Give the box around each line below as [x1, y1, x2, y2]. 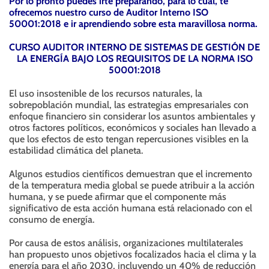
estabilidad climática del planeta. [9, 145, 143, 156]
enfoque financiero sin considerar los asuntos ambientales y [9, 110, 255, 122]
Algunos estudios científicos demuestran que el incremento [9, 168, 252, 180]
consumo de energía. [9, 214, 94, 225]
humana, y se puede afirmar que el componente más [9, 191, 226, 202]
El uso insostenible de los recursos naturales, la [9, 88, 202, 99]
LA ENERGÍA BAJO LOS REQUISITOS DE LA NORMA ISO [16, 53, 253, 64]
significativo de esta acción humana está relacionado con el [9, 202, 252, 214]
